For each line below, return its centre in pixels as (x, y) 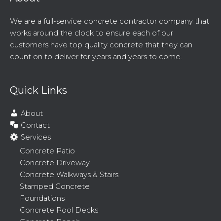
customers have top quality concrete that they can (101, 45)
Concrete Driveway (55, 163)
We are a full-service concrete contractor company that (110, 21)
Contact (36, 126)
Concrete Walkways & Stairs (69, 174)
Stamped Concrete (55, 186)
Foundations (42, 198)
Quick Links (38, 91)
